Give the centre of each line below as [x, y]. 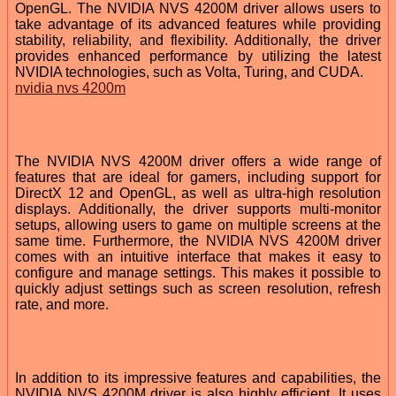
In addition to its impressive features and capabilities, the [198, 377]
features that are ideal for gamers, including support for [198, 177]
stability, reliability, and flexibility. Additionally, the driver [198, 40]
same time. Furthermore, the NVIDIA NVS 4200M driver [198, 240]
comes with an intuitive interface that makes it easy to [198, 256]
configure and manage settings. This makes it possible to [198, 272]
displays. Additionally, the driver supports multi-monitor [198, 209]
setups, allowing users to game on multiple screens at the [198, 225]
